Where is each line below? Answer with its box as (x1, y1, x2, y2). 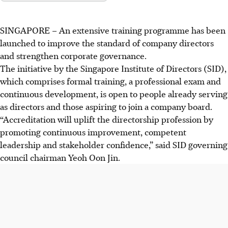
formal (65, 74, 92, 87)
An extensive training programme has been (59, 23, 225, 36)
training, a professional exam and (92, 74, 221, 87)
